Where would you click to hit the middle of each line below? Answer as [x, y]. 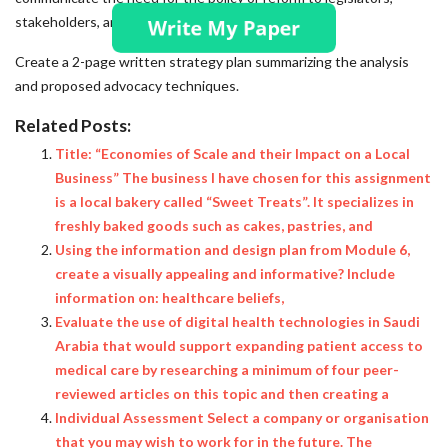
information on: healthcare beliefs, [169, 297]
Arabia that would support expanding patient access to [239, 345]
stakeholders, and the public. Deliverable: [146, 21]
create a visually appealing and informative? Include [225, 273]
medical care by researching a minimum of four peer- [227, 369]
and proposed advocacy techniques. [127, 85]
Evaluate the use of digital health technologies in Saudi [237, 321]
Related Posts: [73, 125]
